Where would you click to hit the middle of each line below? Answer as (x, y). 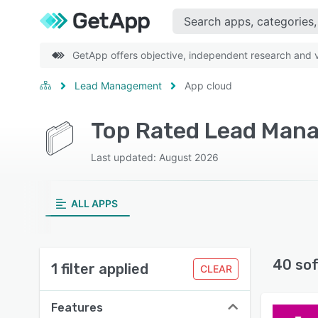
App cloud (208, 86)
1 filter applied (100, 269)
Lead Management (118, 86)
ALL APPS (94, 203)
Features (77, 308)
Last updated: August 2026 (155, 157)
